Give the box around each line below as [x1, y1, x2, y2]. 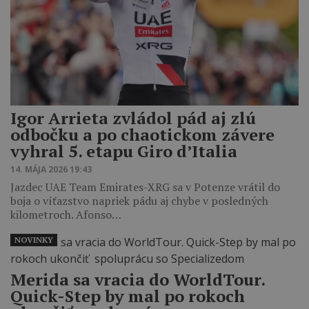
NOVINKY [14, 234, 53, 245]
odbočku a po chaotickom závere [10, 123, 275, 146]
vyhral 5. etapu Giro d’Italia [10, 139, 237, 162]
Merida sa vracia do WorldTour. [10, 268, 265, 290]
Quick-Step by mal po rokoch [10, 284, 245, 307]
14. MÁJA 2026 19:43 [10, 163, 92, 175]
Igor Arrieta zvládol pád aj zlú [10, 106, 256, 129]
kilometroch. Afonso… [10, 206, 121, 222]
